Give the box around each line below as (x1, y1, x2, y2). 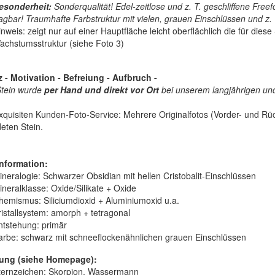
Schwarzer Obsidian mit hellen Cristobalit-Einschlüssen (40, 169, 256, 182)
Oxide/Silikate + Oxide (48, 182, 136, 195)
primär (39, 219, 67, 231)
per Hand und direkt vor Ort (44, 83, 159, 96)
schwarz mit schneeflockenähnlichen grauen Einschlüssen (18, 231, 246, 244)
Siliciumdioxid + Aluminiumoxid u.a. (41, 194, 179, 207)
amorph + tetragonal (48, 206, 130, 219)
